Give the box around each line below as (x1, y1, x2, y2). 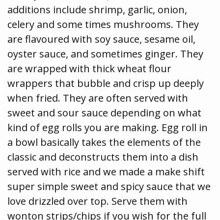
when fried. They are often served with (7, 91, 188, 105)
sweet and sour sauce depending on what (7, 106, 201, 120)
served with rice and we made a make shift (7, 165, 205, 179)
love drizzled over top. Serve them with (7, 194, 188, 208)
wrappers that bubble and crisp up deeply (7, 77, 204, 90)
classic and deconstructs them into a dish (7, 150, 198, 164)
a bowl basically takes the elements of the (7, 136, 201, 149)
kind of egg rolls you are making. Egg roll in (7, 121, 208, 135)
